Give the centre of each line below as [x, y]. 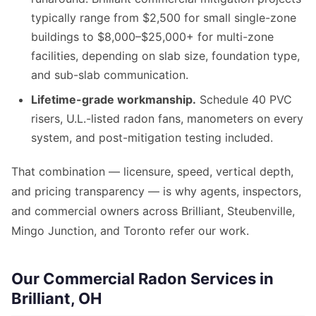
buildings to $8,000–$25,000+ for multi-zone [152, 37]
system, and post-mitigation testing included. [152, 138]
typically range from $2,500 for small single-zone [164, 18]
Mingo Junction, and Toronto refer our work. [130, 231]
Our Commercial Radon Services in [142, 279]
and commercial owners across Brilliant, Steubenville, [153, 211]
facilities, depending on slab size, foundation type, [165, 56]
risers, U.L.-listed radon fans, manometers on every [167, 119]
